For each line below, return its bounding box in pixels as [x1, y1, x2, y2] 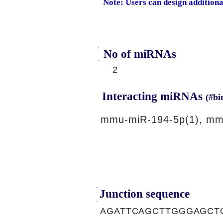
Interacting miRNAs [102, 90, 206, 103]
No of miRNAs [104, 48, 176, 60]
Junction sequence [100, 188, 190, 200]
